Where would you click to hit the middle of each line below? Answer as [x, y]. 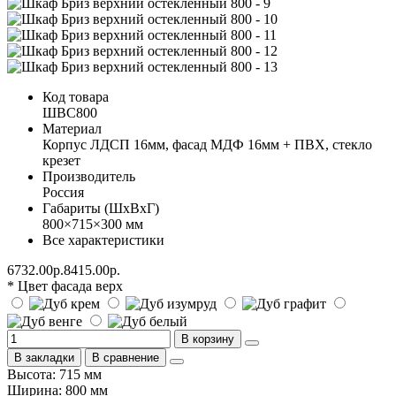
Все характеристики [103, 240]
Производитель [89, 176]
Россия [63, 192]
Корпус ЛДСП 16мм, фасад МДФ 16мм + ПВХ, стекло [207, 144]
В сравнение [126, 357]
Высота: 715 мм [54, 374]
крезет [61, 160]
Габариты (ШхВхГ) [101, 208]
